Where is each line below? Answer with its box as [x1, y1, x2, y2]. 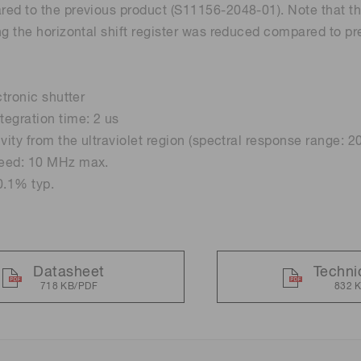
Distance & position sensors [54, 36, 202, 48]
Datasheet [33, 265, 105, 280]
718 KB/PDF [39, 282, 98, 292]
